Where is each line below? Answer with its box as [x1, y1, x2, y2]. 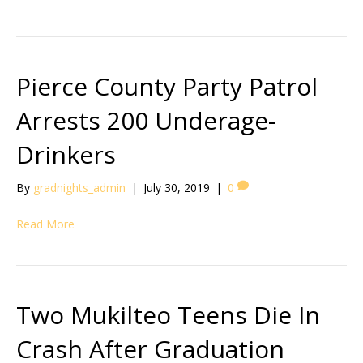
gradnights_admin [33, 179, 126, 195]
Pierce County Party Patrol [16, 69, 318, 103]
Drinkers [16, 137, 116, 171]
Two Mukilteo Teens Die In [16, 297, 320, 331]
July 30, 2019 [143, 179, 210, 195]
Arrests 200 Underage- [16, 103, 275, 137]
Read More [16, 216, 75, 232]
